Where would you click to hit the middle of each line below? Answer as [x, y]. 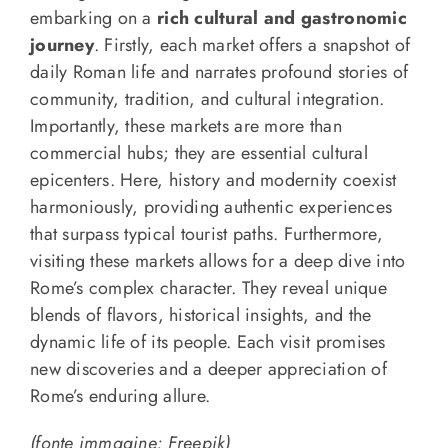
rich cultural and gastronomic [279, 18]
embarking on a [90, 18]
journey [61, 45]
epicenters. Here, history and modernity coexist [213, 180]
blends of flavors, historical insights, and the [200, 315]
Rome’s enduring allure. [120, 396]
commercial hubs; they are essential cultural [198, 153]
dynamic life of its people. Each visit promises [207, 342]
